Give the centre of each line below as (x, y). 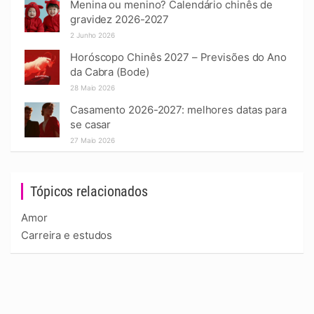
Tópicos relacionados (89, 191)
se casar (91, 124)
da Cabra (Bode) (110, 72)
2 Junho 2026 (93, 35)
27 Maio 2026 (93, 140)
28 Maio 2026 (93, 88)
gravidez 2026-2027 (120, 19)
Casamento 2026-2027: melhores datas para (178, 110)
